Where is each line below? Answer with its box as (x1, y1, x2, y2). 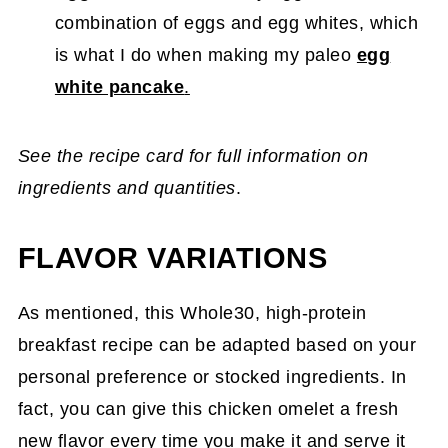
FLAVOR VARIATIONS (17, 241, 328, 274)
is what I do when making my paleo (54, 44, 352, 65)
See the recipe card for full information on (17, 145, 369, 166)
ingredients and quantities (17, 177, 236, 198)
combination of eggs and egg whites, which (54, 12, 419, 33)
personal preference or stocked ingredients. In (17, 366, 407, 387)
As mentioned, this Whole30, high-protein (17, 302, 367, 323)
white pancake (54, 76, 185, 97)
